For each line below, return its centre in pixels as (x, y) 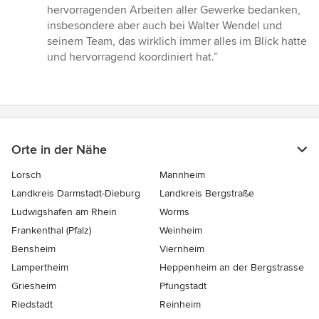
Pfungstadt (183, 286)
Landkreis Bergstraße (207, 194)
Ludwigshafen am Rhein (64, 212)
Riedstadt (32, 305)
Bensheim (33, 249)
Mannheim (182, 175)
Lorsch (26, 175)
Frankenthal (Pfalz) (51, 231)
